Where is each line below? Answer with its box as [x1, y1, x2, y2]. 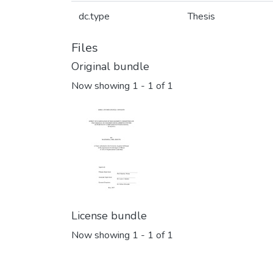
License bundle [71, 208, 147, 224]
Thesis [188, 10, 215, 23]
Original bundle [71, 59, 149, 74]
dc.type [79, 10, 110, 23]
